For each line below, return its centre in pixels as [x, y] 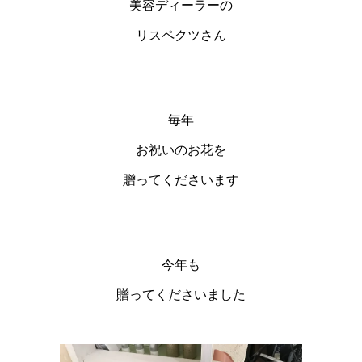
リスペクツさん [181, 35]
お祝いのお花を [181, 149]
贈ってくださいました [181, 294]
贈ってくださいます [181, 179]
